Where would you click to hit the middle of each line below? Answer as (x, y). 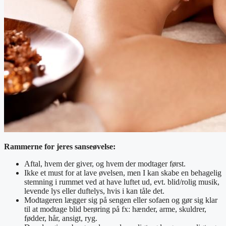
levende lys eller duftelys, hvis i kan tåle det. (94, 191)
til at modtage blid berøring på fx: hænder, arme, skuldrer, (115, 209)
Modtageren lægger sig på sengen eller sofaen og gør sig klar (121, 200)
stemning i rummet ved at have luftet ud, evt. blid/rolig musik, (122, 182)
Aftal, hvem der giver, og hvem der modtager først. (105, 163)
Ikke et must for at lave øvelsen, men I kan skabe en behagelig (123, 173)
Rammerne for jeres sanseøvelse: (60, 146)
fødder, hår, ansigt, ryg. (61, 218)
